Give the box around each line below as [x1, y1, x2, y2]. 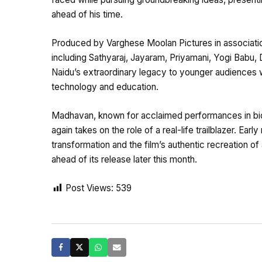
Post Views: [65, 182, 113, 194]
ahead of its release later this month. [51, 154, 197, 166]
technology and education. [51, 81, 158, 93]
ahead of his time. [51, 9, 123, 20]
